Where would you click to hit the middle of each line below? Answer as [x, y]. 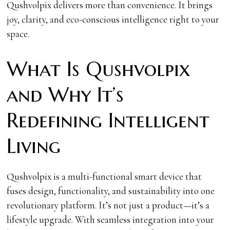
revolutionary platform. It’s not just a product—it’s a [108, 205]
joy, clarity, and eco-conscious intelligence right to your [113, 19]
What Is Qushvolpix [99, 69]
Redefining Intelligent [108, 120]
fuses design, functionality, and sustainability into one [111, 190]
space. [18, 33]
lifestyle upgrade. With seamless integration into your [111, 219]
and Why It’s [65, 94]
